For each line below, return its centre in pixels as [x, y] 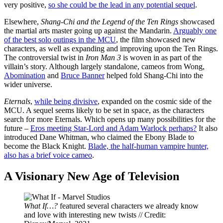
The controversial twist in [45, 57]
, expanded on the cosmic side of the [155, 101]
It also [207, 128]
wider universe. [28, 84]
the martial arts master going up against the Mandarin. [89, 30]
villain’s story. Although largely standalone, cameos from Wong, [104, 66]
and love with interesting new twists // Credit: [95, 215]
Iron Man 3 [104, 57]
